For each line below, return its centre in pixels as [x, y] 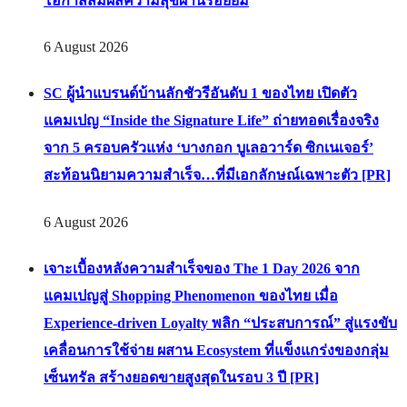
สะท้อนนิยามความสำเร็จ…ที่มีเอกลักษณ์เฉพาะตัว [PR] [217, 175]
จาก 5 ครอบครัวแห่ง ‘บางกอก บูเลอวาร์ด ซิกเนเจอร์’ [208, 148]
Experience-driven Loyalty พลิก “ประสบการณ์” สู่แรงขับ [220, 323]
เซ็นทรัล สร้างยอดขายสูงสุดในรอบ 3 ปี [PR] [181, 377]
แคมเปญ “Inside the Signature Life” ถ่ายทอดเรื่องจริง [211, 121]
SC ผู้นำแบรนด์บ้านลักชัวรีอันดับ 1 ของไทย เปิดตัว [200, 94]
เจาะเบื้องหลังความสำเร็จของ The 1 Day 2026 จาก [202, 268]
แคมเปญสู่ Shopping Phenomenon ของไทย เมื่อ [191, 295]
